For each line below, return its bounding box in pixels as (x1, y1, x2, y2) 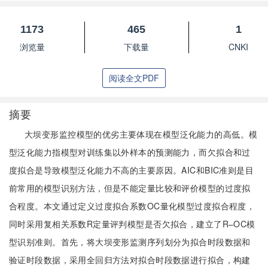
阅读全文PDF (109, 72, 159, 84)
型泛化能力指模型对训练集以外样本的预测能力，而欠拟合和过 (9, 146, 251, 158)
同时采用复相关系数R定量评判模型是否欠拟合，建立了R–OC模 (9, 218, 255, 230)
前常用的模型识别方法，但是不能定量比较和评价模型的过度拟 (9, 182, 251, 194)
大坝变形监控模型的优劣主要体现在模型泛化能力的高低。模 (25, 128, 258, 140)
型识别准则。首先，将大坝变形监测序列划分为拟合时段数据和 (9, 236, 251, 248)
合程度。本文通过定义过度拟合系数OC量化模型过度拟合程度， (9, 200, 255, 212)
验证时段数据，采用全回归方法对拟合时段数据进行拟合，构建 (9, 254, 251, 266)
